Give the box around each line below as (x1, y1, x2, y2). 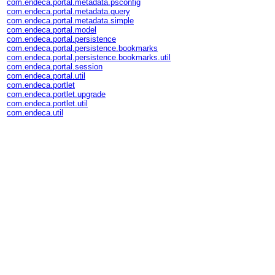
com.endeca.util (7, 108, 63, 117)
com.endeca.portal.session (7, 62, 103, 71)
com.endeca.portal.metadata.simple (7, 16, 134, 25)
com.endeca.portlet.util (7, 99, 88, 108)
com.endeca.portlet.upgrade (7, 90, 106, 99)
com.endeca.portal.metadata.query (7, 7, 130, 16)
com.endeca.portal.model (7, 25, 96, 34)
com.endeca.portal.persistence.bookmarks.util (7, 53, 171, 62)
